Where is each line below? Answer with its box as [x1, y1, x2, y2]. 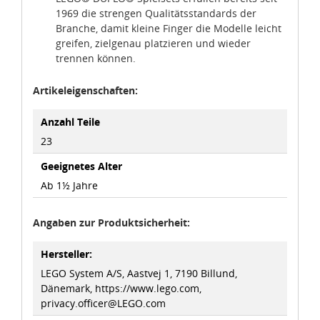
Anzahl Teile [41, 114, 101, 129]
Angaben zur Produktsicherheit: [33, 216, 190, 230]
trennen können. [56, 51, 136, 66]
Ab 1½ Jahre [41, 178, 99, 192]
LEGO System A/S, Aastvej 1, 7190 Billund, [41, 266, 238, 280]
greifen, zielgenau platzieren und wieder [56, 36, 251, 51]
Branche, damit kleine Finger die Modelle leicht [56, 21, 281, 36]
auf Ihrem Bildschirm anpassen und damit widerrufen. [16, 7, 283, 20]
